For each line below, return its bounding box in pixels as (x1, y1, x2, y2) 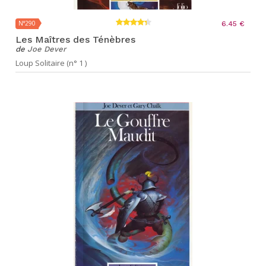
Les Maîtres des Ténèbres (15, 34, 135, 45)
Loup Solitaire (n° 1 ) (15, 58, 87, 68)
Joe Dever (27, 45, 66, 53)
